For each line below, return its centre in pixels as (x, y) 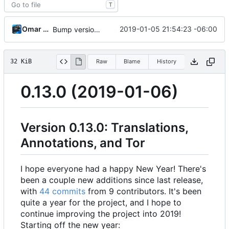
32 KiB (21, 61)
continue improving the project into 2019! (101, 214)
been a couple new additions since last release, (112, 180)
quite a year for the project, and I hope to (101, 203)
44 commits (62, 191)
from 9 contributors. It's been (143, 191)
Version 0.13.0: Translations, (105, 127)
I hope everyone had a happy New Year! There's (113, 169)
